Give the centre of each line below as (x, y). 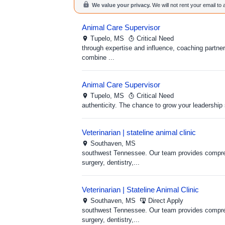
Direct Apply (166, 201)
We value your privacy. (121, 5)
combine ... (98, 58)
